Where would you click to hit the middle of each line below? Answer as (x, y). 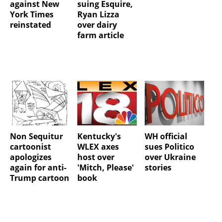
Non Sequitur (36, 136)
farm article (100, 35)
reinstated (30, 25)
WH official (166, 136)
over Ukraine (170, 157)
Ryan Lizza (98, 14)
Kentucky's (99, 136)
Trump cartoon (40, 178)
